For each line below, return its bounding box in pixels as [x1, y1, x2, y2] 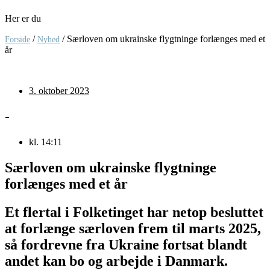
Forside [5, 35, 30, 45]
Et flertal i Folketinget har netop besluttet [5, 204, 263, 220]
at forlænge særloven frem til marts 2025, [5, 220, 261, 236]
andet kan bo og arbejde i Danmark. [5, 253, 228, 269]
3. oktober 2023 [29, 86, 89, 96]
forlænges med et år [5, 175, 128, 192]
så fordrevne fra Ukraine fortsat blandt [5, 236, 247, 253]
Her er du [5, 13, 41, 24]
